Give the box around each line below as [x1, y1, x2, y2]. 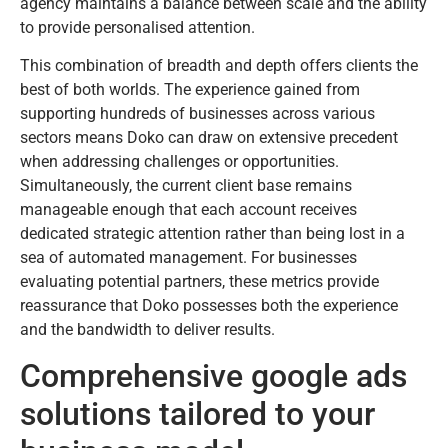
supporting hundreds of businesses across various [20, 104, 375, 124]
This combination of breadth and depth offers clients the [20, 56, 418, 76]
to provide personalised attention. [20, 17, 255, 37]
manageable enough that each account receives [20, 200, 357, 220]
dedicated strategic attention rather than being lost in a [20, 224, 405, 244]
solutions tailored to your [20, 394, 375, 433]
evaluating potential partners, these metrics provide [20, 272, 379, 292]
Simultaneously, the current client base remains [20, 176, 352, 196]
